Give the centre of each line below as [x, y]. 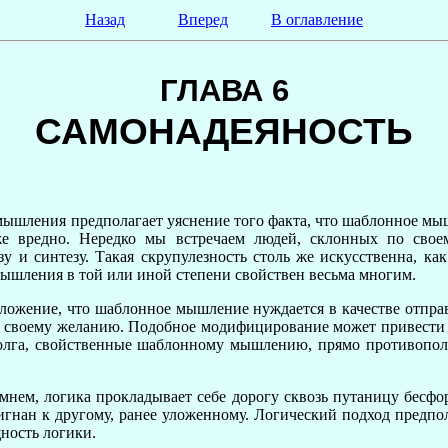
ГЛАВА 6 [224, 90]
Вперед [203, 19]
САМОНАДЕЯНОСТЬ [224, 131]
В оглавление [317, 19]
